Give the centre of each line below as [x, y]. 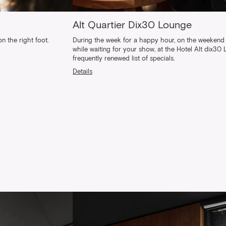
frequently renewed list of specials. [124, 59]
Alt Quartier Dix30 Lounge [132, 25]
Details [82, 72]
